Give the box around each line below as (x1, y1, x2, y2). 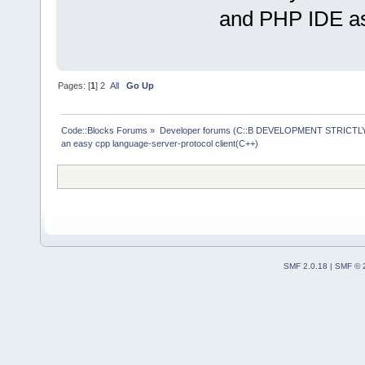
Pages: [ (58, 80, 91, 90)
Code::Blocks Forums (61, 125, 148, 135)
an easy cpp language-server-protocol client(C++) (61, 138, 259, 148)
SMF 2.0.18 (283, 261, 328, 270)
